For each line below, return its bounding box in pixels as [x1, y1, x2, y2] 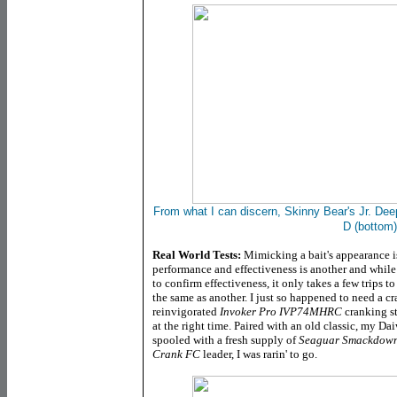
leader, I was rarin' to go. [200, 347, 317, 361]
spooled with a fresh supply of [152, 333, 299, 346]
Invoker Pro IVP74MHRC [220, 305, 342, 318]
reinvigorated [152, 305, 220, 318]
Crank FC [152, 347, 200, 361]
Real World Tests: [152, 248, 241, 261]
